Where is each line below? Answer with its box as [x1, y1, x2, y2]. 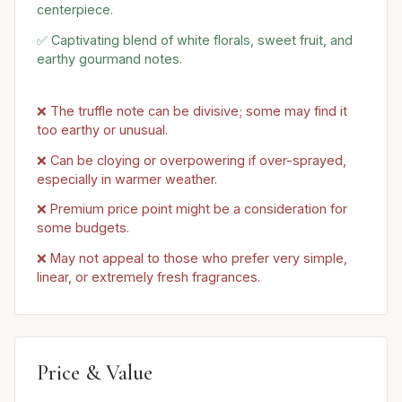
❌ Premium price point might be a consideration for [37, 201, 347, 217]
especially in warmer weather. [37, 170, 217, 187]
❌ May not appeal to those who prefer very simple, [37, 250, 347, 267]
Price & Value [37, 359, 153, 386]
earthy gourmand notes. [37, 51, 182, 66]
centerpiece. [37, 2, 113, 18]
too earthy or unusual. [37, 121, 168, 137]
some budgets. [37, 220, 129, 236]
